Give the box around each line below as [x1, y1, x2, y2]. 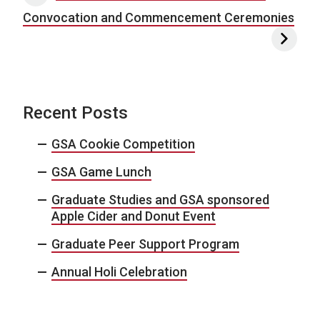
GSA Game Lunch [51, 164, 151, 179]
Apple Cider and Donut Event [51, 208, 216, 224]
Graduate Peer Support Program [51, 236, 239, 251]
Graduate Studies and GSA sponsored [51, 191, 269, 207]
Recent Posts [23, 102, 128, 123]
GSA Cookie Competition [51, 136, 195, 151]
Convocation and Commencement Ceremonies [23, 9, 294, 25]
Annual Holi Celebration [51, 264, 187, 279]
